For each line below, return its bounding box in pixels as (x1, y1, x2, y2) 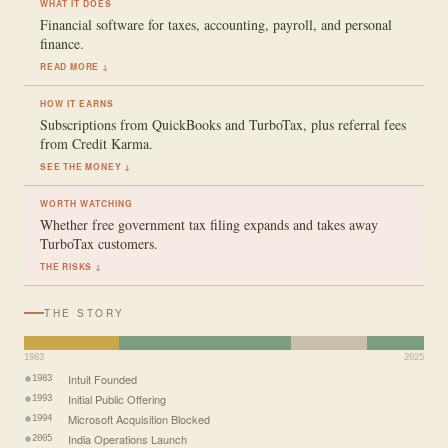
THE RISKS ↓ (40, 259, 102, 273)
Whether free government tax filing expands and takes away (40, 214, 378, 234)
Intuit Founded (68, 370, 137, 387)
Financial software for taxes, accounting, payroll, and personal (40, 14, 392, 34)
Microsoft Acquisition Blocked (68, 410, 210, 427)
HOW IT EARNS (40, 96, 114, 110)
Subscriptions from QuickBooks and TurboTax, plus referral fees (40, 114, 406, 134)
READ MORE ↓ (40, 59, 109, 73)
